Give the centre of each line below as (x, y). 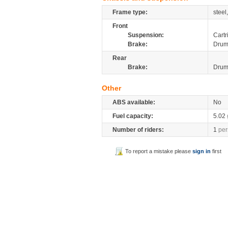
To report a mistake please (159, 151)
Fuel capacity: (133, 116)
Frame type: (130, 12)
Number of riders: (138, 130)
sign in (202, 151)
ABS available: (134, 102)
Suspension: (146, 35)
